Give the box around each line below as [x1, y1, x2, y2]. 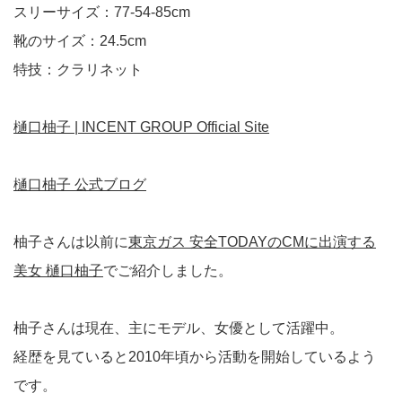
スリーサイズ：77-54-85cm [13, 4, 190, 21]
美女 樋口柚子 [13, 263, 103, 279]
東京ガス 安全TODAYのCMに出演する [128, 234, 376, 250]
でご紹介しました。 [103, 263, 232, 279]
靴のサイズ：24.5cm [13, 33, 146, 49]
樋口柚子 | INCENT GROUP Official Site [13, 119, 269, 135]
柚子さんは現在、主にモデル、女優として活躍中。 [13, 320, 344, 336]
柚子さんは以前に [13, 234, 128, 250]
